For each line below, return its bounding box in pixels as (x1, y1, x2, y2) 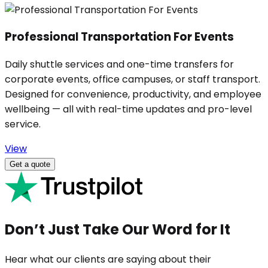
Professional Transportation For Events (5, 29, 234, 45)
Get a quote (10, 159, 50, 169)
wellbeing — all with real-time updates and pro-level (5, 102, 252, 116)
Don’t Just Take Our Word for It (5, 219, 230, 239)
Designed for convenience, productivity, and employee (5, 87, 261, 101)
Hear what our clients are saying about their (5, 252, 211, 266)
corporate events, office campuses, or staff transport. (5, 72, 260, 86)
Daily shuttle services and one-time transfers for (5, 57, 234, 71)
